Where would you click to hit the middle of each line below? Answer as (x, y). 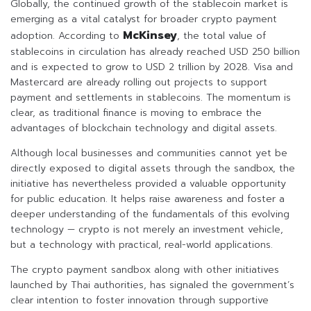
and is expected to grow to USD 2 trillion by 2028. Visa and (152, 67)
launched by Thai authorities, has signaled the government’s (152, 285)
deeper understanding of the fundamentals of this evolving (150, 215)
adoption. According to (67, 36)
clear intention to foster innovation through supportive (140, 301)
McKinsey (150, 36)
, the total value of (221, 36)
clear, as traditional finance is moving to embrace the (136, 113)
